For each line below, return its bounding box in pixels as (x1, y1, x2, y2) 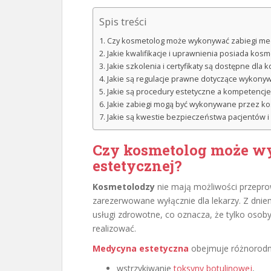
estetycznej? (93, 156, 182, 175)
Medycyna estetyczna (93, 243, 189, 254)
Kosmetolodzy (93, 181, 155, 192)
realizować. (93, 223, 136, 234)
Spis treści (99, 15, 147, 29)
